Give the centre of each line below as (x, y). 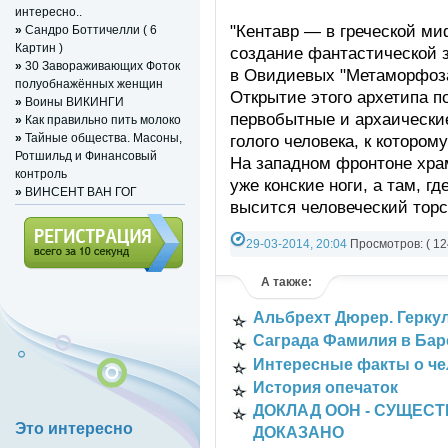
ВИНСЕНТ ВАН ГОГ (79, 191)
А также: (286, 282)
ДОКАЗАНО (298, 432)
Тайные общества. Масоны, (102, 137)
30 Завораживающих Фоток (101, 65)
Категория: (261, 269)
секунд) (45, 298)
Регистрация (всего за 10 (95, 280)
